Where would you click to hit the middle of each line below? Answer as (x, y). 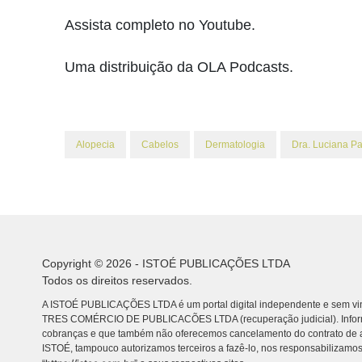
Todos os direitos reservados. (117, 280)
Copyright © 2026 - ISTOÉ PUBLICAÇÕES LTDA (166, 263)
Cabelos (160, 145)
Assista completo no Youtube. (162, 25)
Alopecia (95, 145)
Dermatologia (235, 145)
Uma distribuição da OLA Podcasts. (181, 67)
